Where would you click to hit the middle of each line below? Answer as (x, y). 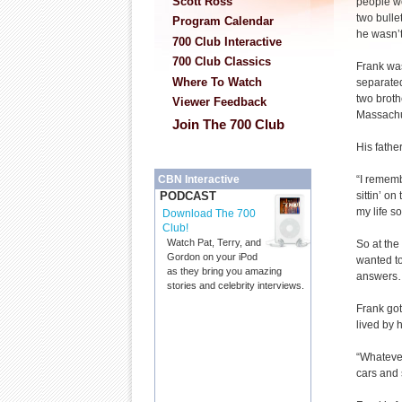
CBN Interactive (199, 180)
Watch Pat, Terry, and (214, 243)
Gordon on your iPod (212, 257)
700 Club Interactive (227, 41)
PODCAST (188, 197)
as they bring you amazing (224, 271)
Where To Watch (217, 82)
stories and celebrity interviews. (236, 286)
